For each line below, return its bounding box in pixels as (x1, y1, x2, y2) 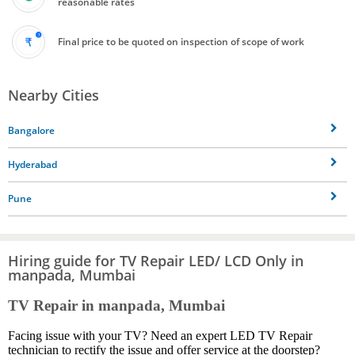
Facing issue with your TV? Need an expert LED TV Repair (8, 329, 312, 343)
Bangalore (8, 123, 55, 137)
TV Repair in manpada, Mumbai (8, 296, 225, 314)
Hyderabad (8, 157, 57, 171)
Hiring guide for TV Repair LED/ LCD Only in (8, 250, 303, 270)
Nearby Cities (8, 85, 99, 105)
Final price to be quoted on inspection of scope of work (58, 35, 304, 49)
